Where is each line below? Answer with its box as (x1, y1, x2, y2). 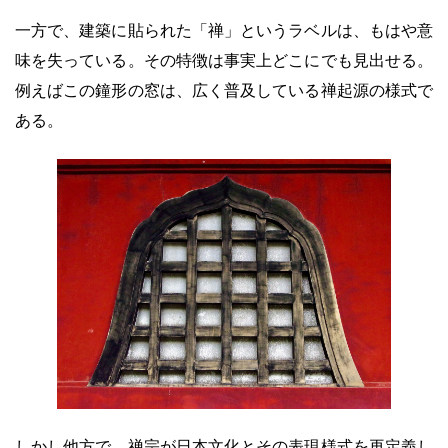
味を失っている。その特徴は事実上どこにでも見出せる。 (15, 51, 433, 69)
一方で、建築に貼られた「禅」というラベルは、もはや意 (15, 21, 433, 39)
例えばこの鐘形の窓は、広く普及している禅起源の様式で (15, 81, 433, 99)
